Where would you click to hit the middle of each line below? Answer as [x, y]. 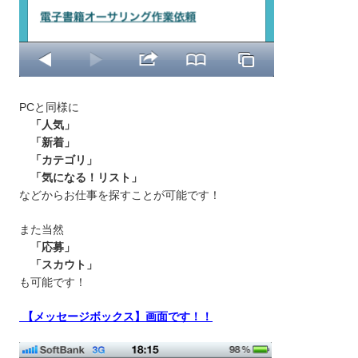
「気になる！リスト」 [81, 178]
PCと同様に [49, 107]
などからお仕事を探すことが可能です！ [120, 195]
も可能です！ [53, 282]
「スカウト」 [58, 265]
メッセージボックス [84, 317]
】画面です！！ [173, 317]
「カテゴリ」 [58, 160]
